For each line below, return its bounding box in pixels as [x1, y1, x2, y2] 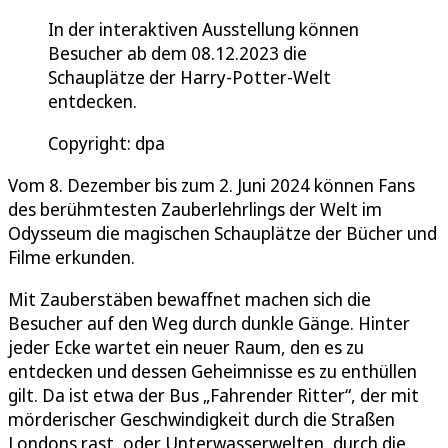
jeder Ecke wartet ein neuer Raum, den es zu [8, 335, 364, 360]
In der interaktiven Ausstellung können [48, 17, 359, 42]
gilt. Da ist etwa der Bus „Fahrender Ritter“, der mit [8, 383, 419, 408]
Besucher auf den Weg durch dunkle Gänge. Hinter [8, 311, 410, 336]
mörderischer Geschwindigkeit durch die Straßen [8, 407, 395, 432]
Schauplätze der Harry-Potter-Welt [48, 65, 331, 90]
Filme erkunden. [8, 245, 135, 270]
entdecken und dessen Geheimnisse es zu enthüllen [8, 359, 417, 384]
